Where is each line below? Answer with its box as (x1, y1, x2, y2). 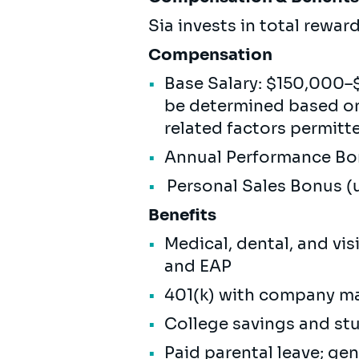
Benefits (148, 204, 221, 225)
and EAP (164, 256, 238, 276)
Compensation (148, 44, 277, 65)
